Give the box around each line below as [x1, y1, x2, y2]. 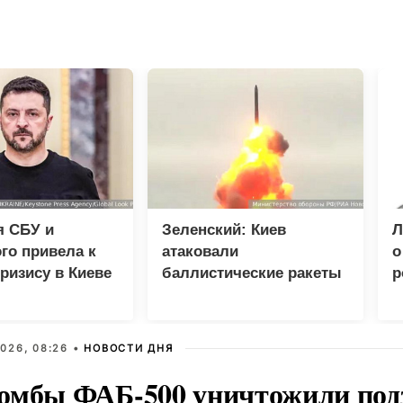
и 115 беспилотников [162, 286, 318, 303]
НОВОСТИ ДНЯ [84, 342, 174, 354]
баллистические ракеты [162, 264, 342, 282]
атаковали [162, 243, 238, 260]
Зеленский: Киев [162, 221, 286, 238]
